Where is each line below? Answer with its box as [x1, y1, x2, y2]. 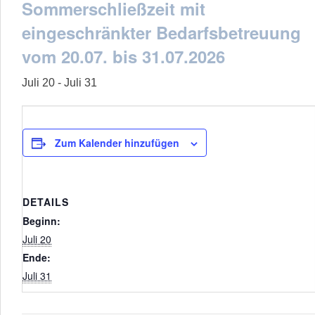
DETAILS [22, 195, 69, 209]
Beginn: [22, 214, 60, 228]
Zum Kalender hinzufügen [55, 136, 179, 150]
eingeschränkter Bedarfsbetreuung [22, 20, 301, 44]
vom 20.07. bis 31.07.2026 [22, 44, 225, 68]
